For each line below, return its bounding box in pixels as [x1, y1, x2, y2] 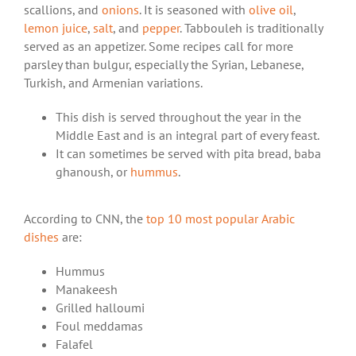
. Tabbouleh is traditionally [180, 20, 323, 37]
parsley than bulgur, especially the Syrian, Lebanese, [24, 56, 304, 73]
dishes [24, 228, 59, 245]
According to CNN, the [24, 210, 146, 226]
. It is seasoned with [139, 2, 249, 18]
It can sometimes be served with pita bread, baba [56, 145, 321, 162]
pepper [142, 20, 180, 37]
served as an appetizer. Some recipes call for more [24, 38, 293, 55]
